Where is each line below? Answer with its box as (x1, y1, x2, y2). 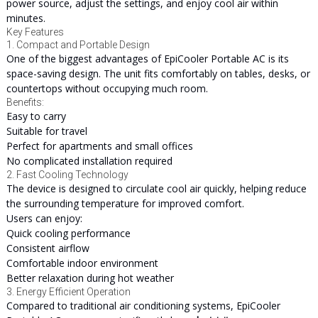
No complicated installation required (6, 154, 172, 168)
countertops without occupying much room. (6, 82, 208, 95)
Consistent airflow (6, 241, 89, 255)
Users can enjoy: (6, 212, 82, 225)
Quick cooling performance (6, 226, 131, 240)
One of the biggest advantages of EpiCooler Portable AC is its (6, 52, 289, 65)
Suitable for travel (6, 124, 87, 138)
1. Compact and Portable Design (6, 39, 150, 50)
